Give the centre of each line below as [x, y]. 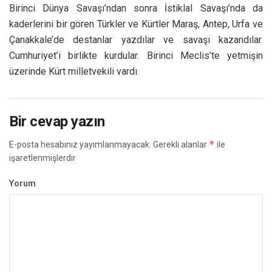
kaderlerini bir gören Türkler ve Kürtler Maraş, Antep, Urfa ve [136, 24]
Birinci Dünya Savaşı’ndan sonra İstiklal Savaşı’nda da [136, 8]
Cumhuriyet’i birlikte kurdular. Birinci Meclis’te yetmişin [136, 55]
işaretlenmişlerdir [42, 158]
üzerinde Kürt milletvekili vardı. [74, 71]
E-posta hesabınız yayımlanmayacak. [80, 144]
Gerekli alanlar [180, 144]
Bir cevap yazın [57, 121]
